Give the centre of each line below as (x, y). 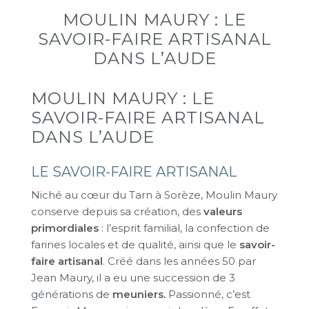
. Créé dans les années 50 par (179, 261)
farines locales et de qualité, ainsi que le (135, 245)
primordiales (65, 228)
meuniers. (139, 294)
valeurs (223, 211)
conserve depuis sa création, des (117, 211)
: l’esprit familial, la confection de (184, 228)
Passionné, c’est (208, 294)
